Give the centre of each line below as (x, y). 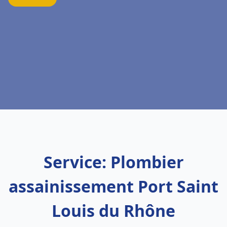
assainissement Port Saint (113, 186)
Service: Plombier (113, 162)
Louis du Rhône (113, 211)
